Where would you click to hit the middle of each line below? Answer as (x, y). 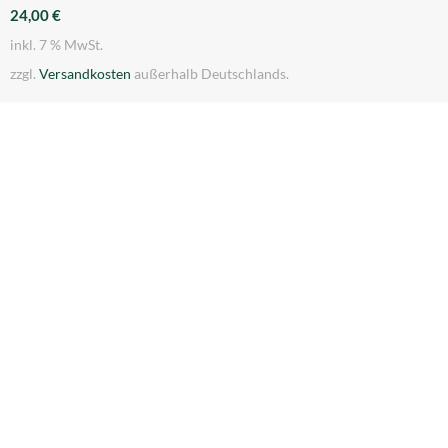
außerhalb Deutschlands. (210, 73)
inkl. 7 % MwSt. (56, 45)
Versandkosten (85, 73)
